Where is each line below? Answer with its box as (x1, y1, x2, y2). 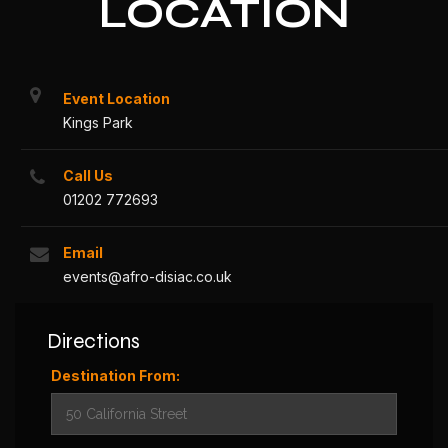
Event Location (63, 90, 170, 108)
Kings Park (63, 114, 133, 132)
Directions (46, 329, 140, 355)
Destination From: (51, 366, 180, 384)
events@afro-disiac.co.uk (63, 268, 232, 286)
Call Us (63, 167, 113, 185)
